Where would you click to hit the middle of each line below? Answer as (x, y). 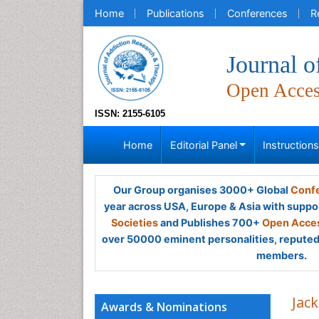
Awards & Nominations (164, 307)
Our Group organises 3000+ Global (202, 190)
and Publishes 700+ (210, 223)
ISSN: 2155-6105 (130, 114)
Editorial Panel (203, 145)
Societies (135, 223)
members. (281, 255)
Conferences (257, 13)
